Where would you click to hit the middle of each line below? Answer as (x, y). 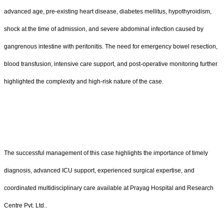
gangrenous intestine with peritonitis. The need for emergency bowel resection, (111, 46)
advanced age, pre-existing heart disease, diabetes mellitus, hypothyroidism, (108, 11)
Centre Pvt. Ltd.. (25, 206)
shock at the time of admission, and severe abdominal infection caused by (104, 29)
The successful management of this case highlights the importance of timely (106, 153)
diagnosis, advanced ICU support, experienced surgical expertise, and (99, 171)
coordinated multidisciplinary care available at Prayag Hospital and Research (109, 188)
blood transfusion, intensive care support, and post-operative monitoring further (111, 64)
